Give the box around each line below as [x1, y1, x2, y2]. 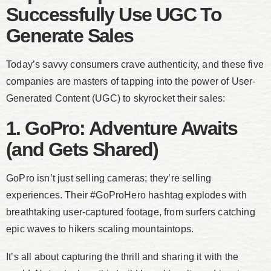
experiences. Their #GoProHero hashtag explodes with [6, 190, 247, 201]
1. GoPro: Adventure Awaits [6, 117, 238, 140]
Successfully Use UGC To [6, 4, 222, 26]
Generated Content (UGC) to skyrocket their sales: [6, 93, 226, 104]
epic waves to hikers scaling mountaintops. [6, 224, 194, 235]
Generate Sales [6, 25, 134, 47]
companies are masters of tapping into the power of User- [6, 76, 256, 87]
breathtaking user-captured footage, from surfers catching [6, 207, 255, 218]
